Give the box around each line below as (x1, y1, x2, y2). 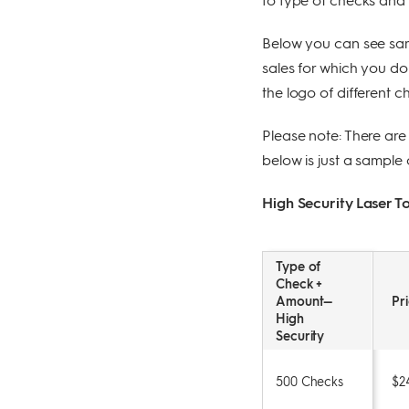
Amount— (276, 291, 333, 309)
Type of (276, 257, 321, 274)
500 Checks (276, 372, 343, 390)
